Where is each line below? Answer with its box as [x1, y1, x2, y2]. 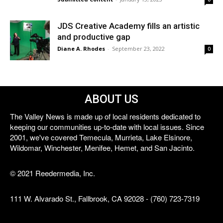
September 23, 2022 [112, 45, 165, 52]
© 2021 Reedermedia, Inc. [10, 168, 95, 178]
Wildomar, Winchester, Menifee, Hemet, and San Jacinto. [10, 142, 195, 153]
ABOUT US [85, 93, 138, 106]
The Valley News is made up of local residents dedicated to [10, 111, 201, 121]
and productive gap [57, 32, 130, 42]
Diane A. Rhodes [57, 45, 105, 52]
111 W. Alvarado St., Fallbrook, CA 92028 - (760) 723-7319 [10, 193, 200, 204]
